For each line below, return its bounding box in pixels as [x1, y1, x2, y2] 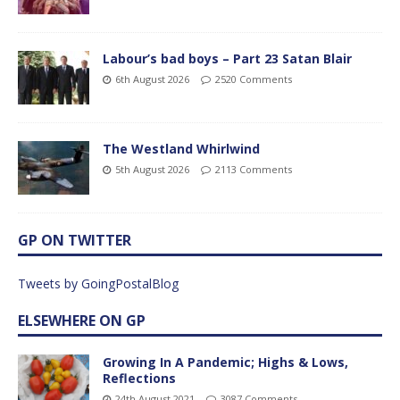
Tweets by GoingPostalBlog [18, 274, 179, 292]
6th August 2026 [115, 71, 189, 86]
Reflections [103, 369, 176, 387]
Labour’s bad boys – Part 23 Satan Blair [103, 49, 352, 67]
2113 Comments [215, 162, 292, 176]
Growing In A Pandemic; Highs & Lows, [103, 353, 348, 371]
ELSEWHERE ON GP [18, 310, 146, 330]
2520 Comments [215, 71, 292, 86]
